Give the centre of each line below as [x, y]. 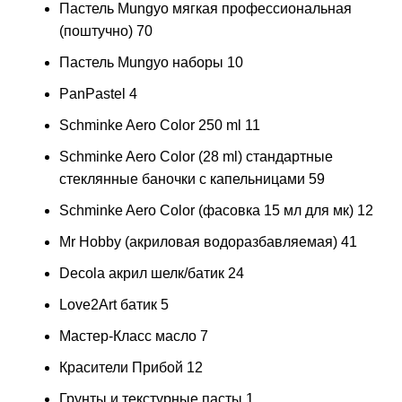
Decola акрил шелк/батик [142, 273]
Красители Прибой [121, 367]
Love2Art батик [108, 304]
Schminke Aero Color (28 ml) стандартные [196, 156]
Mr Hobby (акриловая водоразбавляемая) [198, 241]
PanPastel [92, 93]
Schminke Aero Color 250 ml [150, 125]
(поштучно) [96, 31]
